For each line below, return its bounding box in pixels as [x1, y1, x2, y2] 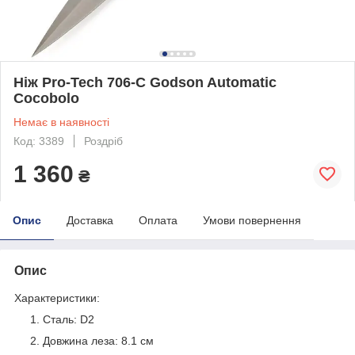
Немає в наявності [13, 115, 109, 128]
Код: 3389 [13, 134, 64, 147]
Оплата [139, 213, 177, 227]
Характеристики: [14, 291, 100, 304]
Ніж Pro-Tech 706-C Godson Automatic [13, 74, 277, 90]
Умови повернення [203, 213, 301, 227]
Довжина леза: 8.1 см [43, 334, 154, 347]
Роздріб [84, 134, 123, 147]
